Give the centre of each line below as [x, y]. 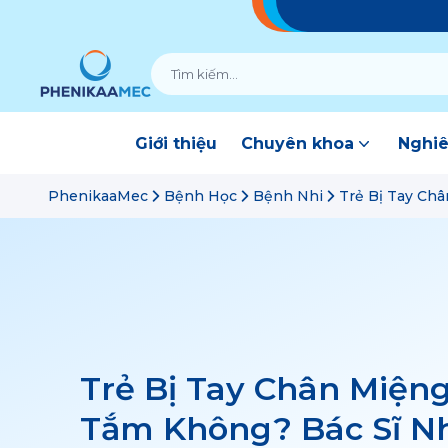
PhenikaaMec [98, 195]
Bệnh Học [200, 195]
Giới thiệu [176, 143]
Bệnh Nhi [288, 195]
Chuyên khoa [297, 143]
